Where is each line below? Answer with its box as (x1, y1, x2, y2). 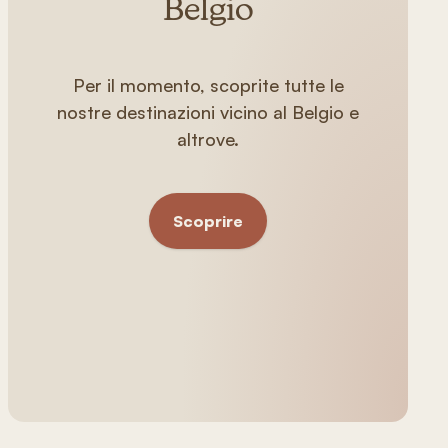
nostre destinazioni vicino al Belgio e (57, 101, 359, 123)
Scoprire (173, 211, 243, 231)
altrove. (177, 128, 239, 150)
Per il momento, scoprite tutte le (72, 74, 344, 96)
